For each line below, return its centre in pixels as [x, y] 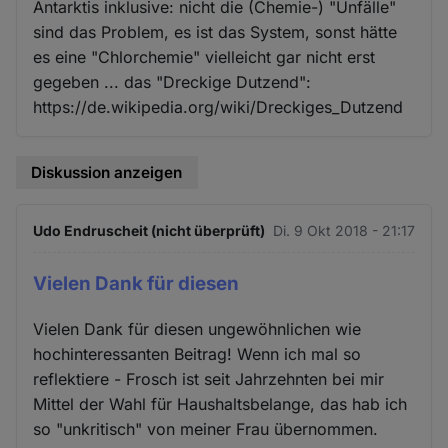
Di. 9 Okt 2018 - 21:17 [343, 231]
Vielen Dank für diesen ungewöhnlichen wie [197, 329]
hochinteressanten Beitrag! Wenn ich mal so [197, 354]
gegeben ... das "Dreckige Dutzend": [172, 81]
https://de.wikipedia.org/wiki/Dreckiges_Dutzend [218, 106]
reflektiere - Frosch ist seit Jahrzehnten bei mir [209, 379]
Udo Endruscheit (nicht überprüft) [149, 231]
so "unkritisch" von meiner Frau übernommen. [206, 429]
